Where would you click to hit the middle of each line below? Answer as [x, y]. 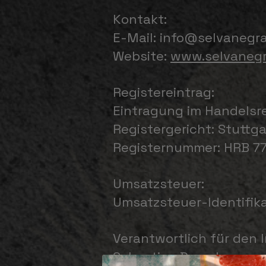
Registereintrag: [164, 92]
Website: [142, 56]
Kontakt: [140, 19]
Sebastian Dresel [166, 256]
